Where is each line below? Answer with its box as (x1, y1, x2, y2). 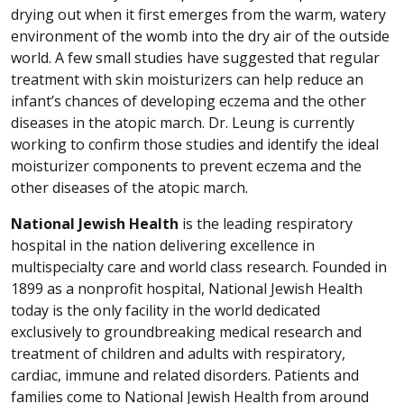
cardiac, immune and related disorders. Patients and (11, 364, 359, 385)
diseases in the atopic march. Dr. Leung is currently (11, 112, 354, 133)
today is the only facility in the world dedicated (11, 299, 320, 320)
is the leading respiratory (179, 213, 353, 234)
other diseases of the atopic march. (11, 177, 248, 197)
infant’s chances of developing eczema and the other (11, 90, 366, 111)
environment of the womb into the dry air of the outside (11, 25, 390, 46)
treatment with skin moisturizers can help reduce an (11, 69, 363, 89)
